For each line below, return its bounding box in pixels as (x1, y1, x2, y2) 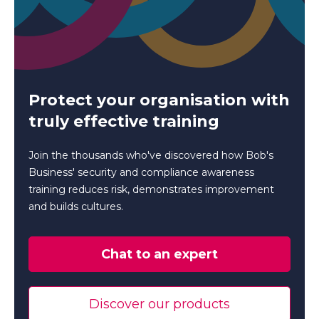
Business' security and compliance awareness (28, 165, 254, 179)
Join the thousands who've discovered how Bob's (28, 148, 273, 162)
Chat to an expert (101, 246, 218, 262)
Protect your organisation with (28, 90, 290, 110)
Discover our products (89, 296, 230, 312)
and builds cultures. (28, 199, 123, 213)
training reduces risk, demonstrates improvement (28, 182, 274, 196)
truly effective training (28, 111, 219, 131)
